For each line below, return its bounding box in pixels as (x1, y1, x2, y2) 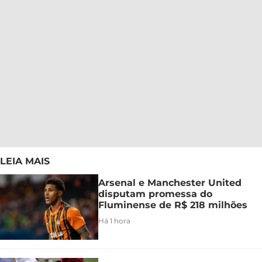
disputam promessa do (98, 188, 212, 199)
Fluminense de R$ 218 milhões (98, 199, 247, 211)
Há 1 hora (98, 216, 130, 225)
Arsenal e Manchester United (98, 177, 242, 188)
